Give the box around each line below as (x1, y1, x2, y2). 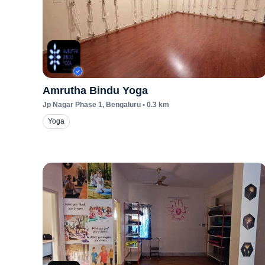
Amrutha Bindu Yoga (43, 85, 148, 96)
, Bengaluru (102, 101, 141, 109)
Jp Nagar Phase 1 (43, 101, 102, 109)
